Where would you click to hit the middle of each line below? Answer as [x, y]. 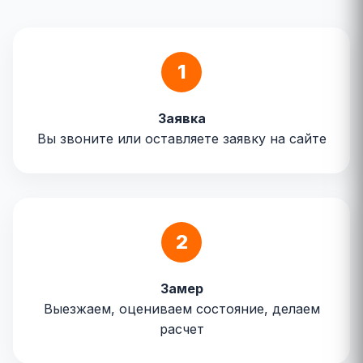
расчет [181, 329]
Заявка [181, 118]
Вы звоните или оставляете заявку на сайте [181, 139]
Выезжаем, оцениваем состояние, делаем [181, 309]
